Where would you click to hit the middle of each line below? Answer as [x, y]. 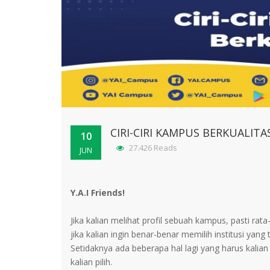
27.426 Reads [152, 147]
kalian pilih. [91, 262]
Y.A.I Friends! [98, 192]
